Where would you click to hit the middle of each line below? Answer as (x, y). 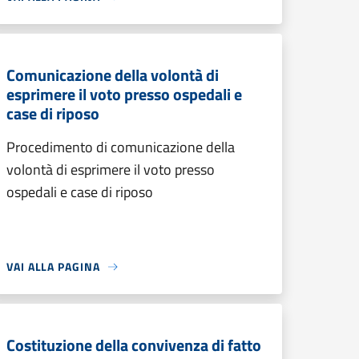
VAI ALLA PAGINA (53, 266)
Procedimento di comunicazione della (121, 147)
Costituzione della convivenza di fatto (134, 345)
